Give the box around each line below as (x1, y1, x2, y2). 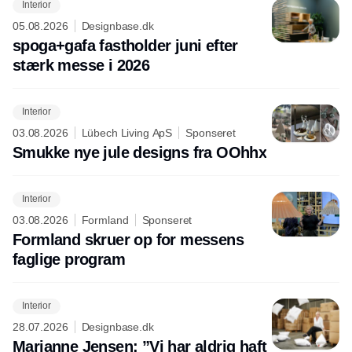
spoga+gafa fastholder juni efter (13, 36, 238, 54)
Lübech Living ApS (81, 126, 173, 139)
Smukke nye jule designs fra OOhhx (13, 143, 267, 161)
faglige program (13, 250, 125, 268)
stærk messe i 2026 (13, 56, 150, 74)
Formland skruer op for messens (13, 230, 244, 248)
